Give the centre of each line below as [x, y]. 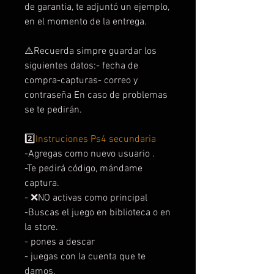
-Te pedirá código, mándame [83, 168]
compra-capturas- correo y [81, 80]
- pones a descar [60, 242]
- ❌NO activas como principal [87, 198]
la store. [41, 227]
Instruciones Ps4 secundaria [96, 139]
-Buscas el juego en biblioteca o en [98, 213]
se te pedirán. [53, 110]
